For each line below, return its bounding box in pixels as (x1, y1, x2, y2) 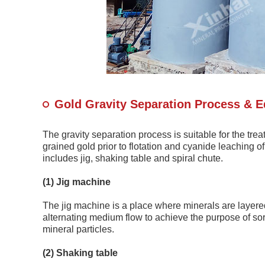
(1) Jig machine (43, 177, 111, 187)
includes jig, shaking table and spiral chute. (43, 153, 223, 163)
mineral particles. (43, 224, 114, 234)
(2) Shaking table (43, 248, 118, 258)
